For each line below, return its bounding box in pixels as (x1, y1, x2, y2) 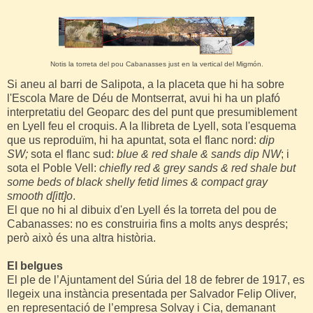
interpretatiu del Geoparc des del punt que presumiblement (7, 105, 297, 118)
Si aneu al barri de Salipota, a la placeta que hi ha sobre (7, 78, 284, 90)
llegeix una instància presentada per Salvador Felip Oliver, (7, 287, 296, 300)
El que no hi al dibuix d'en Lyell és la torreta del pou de (7, 203, 277, 216)
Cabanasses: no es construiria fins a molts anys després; (7, 217, 288, 230)
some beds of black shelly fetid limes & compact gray (7, 175, 268, 188)
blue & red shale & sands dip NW (117, 147, 281, 160)
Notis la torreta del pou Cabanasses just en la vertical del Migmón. (50, 59, 263, 68)
